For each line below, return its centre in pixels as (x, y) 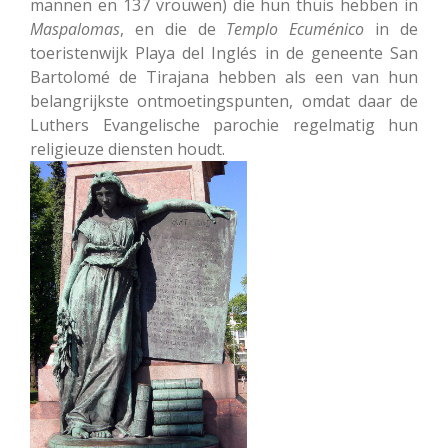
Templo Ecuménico (295, 29)
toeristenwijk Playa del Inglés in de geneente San (224, 53)
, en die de (173, 29)
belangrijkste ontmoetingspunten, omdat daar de (224, 101)
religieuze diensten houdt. (127, 149)
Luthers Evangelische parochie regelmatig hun (224, 125)
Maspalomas (75, 29)
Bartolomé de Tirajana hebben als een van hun (224, 77)
